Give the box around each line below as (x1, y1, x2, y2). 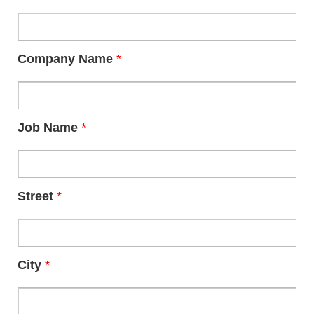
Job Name (18, 121, 81, 135)
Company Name (18, 52, 116, 66)
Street (18, 189, 57, 203)
